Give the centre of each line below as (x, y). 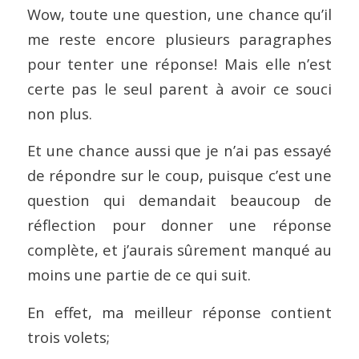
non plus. (59, 113)
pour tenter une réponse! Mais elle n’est (179, 63)
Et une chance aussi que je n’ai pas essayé (179, 151)
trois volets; (68, 337)
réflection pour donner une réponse (179, 225)
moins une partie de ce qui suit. (139, 275)
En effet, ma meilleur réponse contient (179, 312)
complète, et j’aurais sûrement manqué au (179, 250)
